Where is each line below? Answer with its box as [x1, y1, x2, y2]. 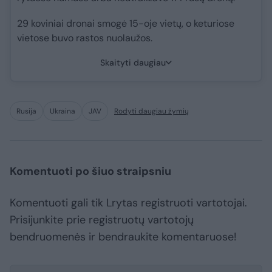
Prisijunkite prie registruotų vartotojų [10, 212, 194, 228]
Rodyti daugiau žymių [114, 106, 189, 117]
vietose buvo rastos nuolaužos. [17, 32, 152, 45]
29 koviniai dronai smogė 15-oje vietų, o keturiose [17, 17, 234, 30]
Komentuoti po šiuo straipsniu [10, 164, 171, 179]
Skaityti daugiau [100, 57, 166, 69]
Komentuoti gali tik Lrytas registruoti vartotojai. [10, 195, 247, 211]
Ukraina [50, 106, 75, 117]
